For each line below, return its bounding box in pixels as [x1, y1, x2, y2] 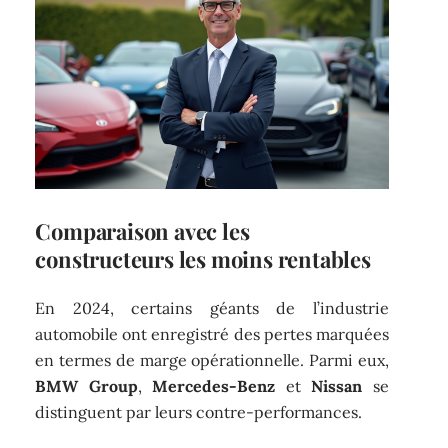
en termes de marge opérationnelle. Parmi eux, [35, 350, 389, 371]
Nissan [311, 376, 363, 397]
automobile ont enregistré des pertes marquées [35, 324, 389, 345]
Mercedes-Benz [152, 376, 276, 397]
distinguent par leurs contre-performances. [35, 402, 363, 423]
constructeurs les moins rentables [35, 243, 371, 274]
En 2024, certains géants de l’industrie [35, 298, 389, 319]
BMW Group [35, 376, 138, 397]
